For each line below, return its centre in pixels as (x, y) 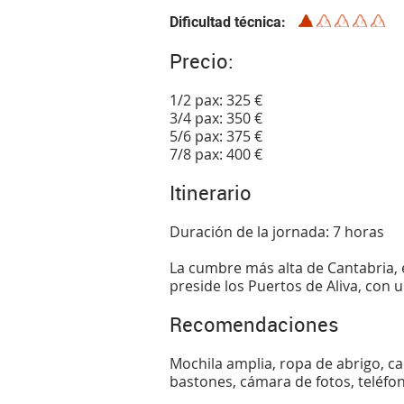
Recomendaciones (255, 324)
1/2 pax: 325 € (216, 100)
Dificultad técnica (226, 22)
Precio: (202, 60)
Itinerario (211, 192)
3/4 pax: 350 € (216, 118)
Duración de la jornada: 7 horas (277, 231)
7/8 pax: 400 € (216, 154)
